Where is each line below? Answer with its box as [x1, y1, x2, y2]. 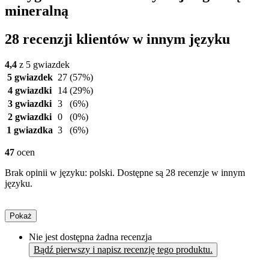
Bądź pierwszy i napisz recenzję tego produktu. [34, 244, 213, 255]
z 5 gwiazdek [17, 59, 70, 70]
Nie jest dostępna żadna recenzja [29, 232, 152, 243]
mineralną [5, 3, 68, 19]
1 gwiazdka [7, 125, 53, 136]
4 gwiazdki [8, 85, 52, 96]
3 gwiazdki [8, 98, 52, 109]
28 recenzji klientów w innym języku [5, 31, 230, 47]
